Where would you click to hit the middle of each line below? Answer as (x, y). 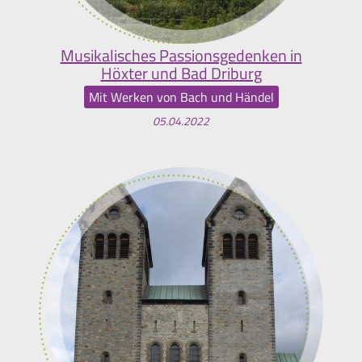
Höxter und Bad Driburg (181, 74)
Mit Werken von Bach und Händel (181, 97)
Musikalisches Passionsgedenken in (181, 56)
